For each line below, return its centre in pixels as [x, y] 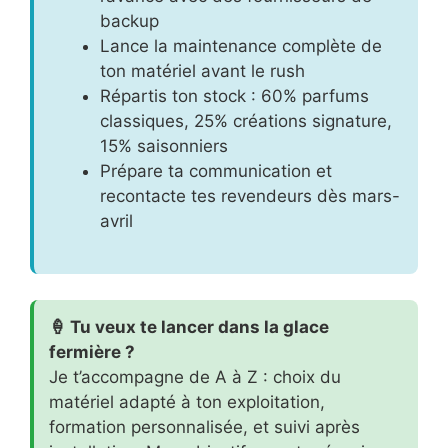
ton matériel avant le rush [202, 70]
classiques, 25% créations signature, [246, 120]
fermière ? [92, 351]
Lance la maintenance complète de [241, 45]
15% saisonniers [164, 145]
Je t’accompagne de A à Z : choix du [195, 376]
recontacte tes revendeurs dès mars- [250, 195]
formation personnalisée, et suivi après [204, 426]
